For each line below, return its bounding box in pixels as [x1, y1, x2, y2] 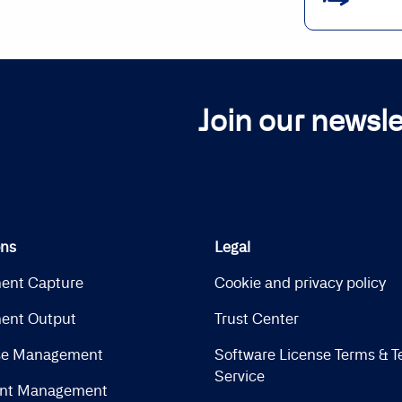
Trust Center [214, 309, 299, 328]
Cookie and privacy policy [214, 273, 386, 292]
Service [214, 366, 265, 385]
